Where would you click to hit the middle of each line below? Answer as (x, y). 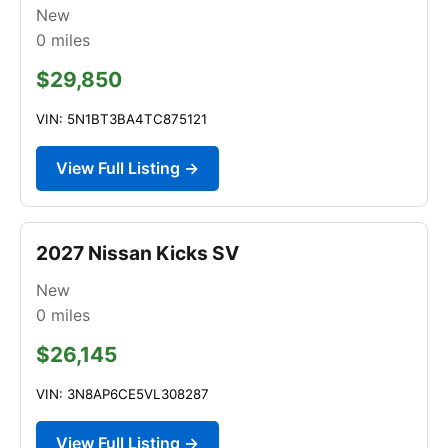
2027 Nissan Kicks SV (137, 252)
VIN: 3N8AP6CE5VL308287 (122, 393)
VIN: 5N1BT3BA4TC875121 (121, 118)
